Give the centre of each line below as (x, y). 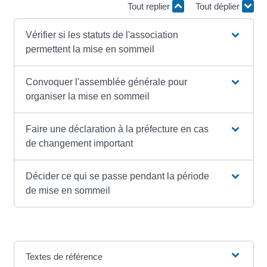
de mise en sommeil (68, 191)
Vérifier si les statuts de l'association (102, 35)
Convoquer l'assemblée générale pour (106, 82)
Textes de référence (64, 257)
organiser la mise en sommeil (87, 97)
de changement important (79, 144)
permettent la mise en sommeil (90, 49)
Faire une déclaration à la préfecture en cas (117, 129)
